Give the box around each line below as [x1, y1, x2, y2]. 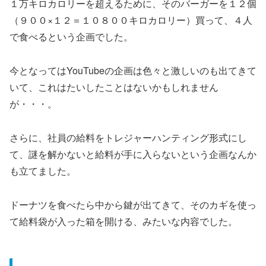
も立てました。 [9, 163, 76, 178]
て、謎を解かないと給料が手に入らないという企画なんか [9, 147, 256, 161]
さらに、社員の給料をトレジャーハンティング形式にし [9, 130, 247, 144]
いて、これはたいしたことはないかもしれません [9, 80, 218, 94]
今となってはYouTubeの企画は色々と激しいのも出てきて [9, 64, 256, 78]
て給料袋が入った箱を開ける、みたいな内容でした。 [9, 214, 237, 228]
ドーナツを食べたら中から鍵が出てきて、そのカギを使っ [9, 197, 256, 211]
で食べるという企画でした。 [9, 30, 133, 44]
